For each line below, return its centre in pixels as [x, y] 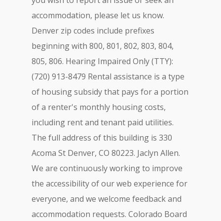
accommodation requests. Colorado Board [109, 214]
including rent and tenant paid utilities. [103, 122]
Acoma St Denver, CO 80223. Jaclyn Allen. [106, 153]
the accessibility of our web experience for [110, 184]
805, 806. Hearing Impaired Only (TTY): [102, 61]
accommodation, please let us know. [98, 15]
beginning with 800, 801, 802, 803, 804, [103, 46]
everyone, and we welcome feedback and [107, 199]
